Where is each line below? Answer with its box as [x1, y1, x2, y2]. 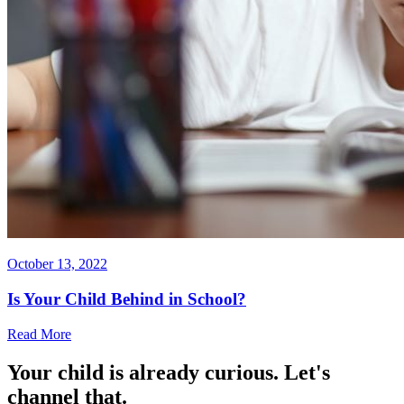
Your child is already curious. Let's [7, 360, 330, 384]
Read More [7, 326, 71, 342]
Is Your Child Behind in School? [7, 289, 246, 309]
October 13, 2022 [7, 256, 107, 272]
